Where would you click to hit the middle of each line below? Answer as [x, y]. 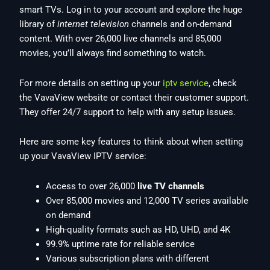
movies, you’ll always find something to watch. [113, 53]
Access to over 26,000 [92, 186]
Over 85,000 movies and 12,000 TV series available [147, 200]
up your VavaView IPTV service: [83, 156]
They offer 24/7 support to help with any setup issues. [128, 112]
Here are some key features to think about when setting [131, 142]
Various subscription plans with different [128, 258]
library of [39, 24]
